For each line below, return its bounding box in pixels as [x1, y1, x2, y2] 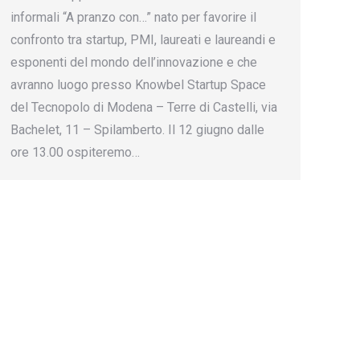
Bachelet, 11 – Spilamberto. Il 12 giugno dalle [10, 122, 264, 137]
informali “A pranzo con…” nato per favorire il [10, 10, 256, 25]
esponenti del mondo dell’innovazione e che [10, 55, 257, 70]
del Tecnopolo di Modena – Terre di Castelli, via [10, 100, 277, 115]
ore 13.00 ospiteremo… [10, 145, 140, 160]
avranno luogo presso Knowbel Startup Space [10, 77, 266, 92]
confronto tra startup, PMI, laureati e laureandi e [10, 32, 276, 47]
